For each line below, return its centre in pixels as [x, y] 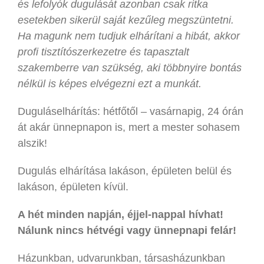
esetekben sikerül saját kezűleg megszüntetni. [126, 20]
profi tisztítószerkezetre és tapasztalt [103, 52]
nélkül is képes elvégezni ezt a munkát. [110, 83]
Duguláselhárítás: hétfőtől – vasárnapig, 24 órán [131, 111]
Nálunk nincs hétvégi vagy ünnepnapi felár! [127, 230]
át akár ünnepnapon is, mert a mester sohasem [129, 127]
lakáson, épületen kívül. [73, 187]
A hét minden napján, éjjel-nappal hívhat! [121, 214]
